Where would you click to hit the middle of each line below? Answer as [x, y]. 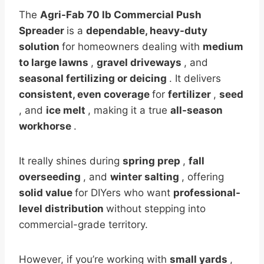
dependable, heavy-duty [147, 30]
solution [40, 46]
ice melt [67, 110]
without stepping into [156, 208]
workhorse [46, 126]
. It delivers [195, 78]
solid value [47, 192]
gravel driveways [140, 62]
